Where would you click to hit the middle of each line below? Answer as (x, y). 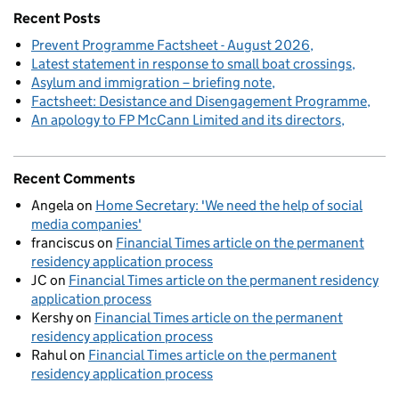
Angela (53, 205)
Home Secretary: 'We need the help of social (229, 205)
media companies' (86, 224)
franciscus (63, 243)
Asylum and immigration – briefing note (151, 82)
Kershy (52, 318)
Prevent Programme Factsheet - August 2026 (171, 45)
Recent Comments (74, 179)
